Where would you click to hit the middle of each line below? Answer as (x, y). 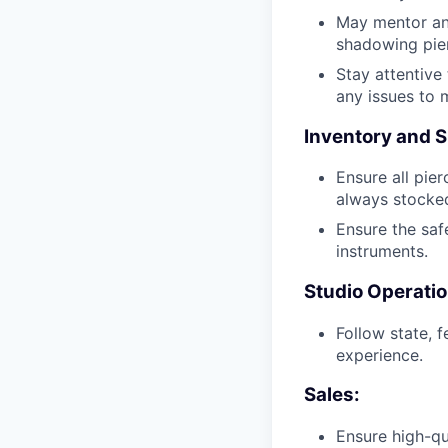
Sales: (332, 395)
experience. (379, 354)
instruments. (382, 251)
